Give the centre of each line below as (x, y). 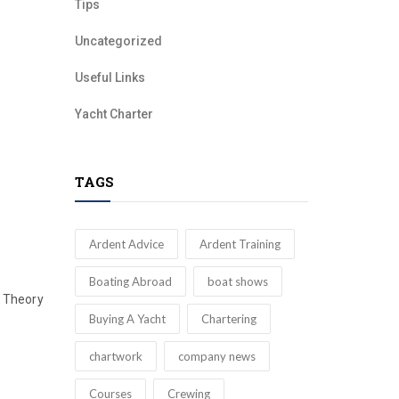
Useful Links (110, 77)
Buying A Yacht (127, 319)
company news (216, 356)
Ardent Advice (126, 244)
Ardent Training (240, 244)
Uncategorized (118, 41)
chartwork (115, 356)
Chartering (228, 319)
